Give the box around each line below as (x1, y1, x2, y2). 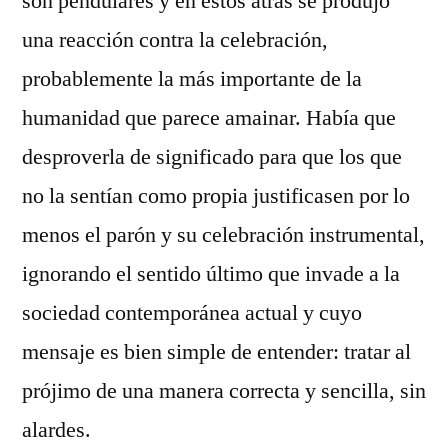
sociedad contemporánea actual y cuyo (22, 298, 362, 327)
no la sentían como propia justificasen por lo (22, 181, 410, 210)
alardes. (22, 415, 91, 444)
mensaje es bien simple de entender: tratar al (22, 337, 411, 366)
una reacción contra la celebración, (22, 25, 328, 54)
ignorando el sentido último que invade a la (22, 259, 400, 288)
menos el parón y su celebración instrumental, (22, 220, 425, 249)
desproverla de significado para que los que (22, 142, 402, 171)
